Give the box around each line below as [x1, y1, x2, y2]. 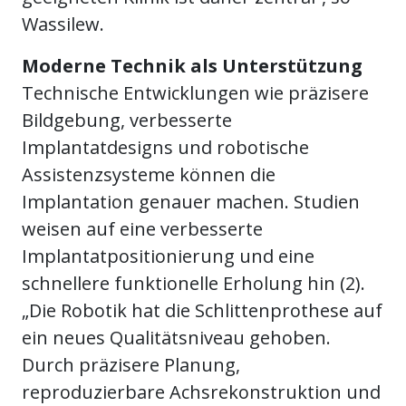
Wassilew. [22, 12, 104, 37]
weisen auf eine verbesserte [22, 217, 263, 242]
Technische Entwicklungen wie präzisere [22, 81, 369, 106]
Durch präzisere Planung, [22, 353, 240, 378]
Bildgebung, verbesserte [22, 108, 232, 133]
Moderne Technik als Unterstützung [22, 53, 362, 79]
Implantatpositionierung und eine [22, 244, 314, 269]
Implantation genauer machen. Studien [22, 189, 360, 215]
